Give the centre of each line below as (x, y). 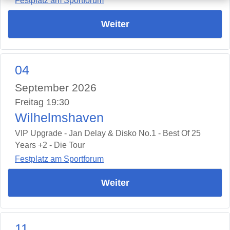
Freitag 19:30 (42, 102)
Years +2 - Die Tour (50, 145)
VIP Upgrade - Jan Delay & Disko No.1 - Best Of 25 (108, 133)
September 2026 (56, 88)
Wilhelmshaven (59, 118)
